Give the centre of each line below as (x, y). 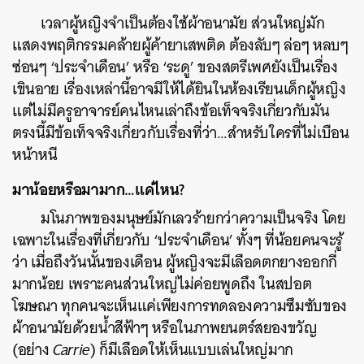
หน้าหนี (35, 155)
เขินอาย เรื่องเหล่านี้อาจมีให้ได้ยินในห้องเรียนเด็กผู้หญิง (179, 89)
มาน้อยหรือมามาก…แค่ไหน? (98, 189)
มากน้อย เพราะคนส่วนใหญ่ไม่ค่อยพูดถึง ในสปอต (162, 284)
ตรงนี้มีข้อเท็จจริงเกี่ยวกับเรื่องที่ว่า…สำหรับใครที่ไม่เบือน (181, 133)
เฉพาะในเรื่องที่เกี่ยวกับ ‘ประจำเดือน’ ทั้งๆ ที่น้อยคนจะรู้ (178, 240)
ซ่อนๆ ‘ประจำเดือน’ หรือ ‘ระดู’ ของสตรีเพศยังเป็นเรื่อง (175, 67)
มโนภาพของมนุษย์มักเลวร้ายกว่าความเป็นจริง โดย (193, 218)
